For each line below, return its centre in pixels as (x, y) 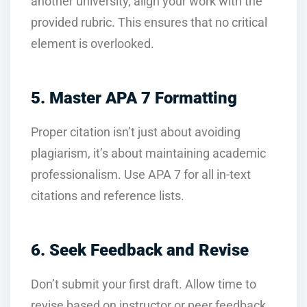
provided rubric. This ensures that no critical (149, 22)
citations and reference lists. (108, 196)
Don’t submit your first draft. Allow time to (144, 284)
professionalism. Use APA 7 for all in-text (141, 174)
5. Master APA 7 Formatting (134, 98)
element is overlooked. (93, 44)
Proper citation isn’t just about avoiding (136, 132)
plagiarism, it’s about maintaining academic (148, 153)
